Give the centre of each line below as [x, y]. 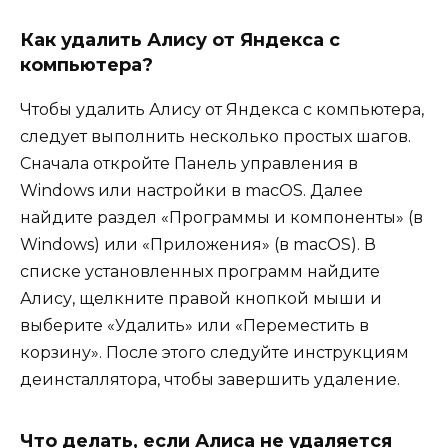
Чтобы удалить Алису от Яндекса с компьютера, [222, 110]
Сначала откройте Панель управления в [189, 164]
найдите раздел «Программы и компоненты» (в [221, 218]
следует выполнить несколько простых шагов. [215, 137]
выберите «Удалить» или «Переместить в [194, 326]
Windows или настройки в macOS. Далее [191, 191]
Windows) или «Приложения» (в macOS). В [198, 245]
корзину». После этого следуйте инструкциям [214, 353]
